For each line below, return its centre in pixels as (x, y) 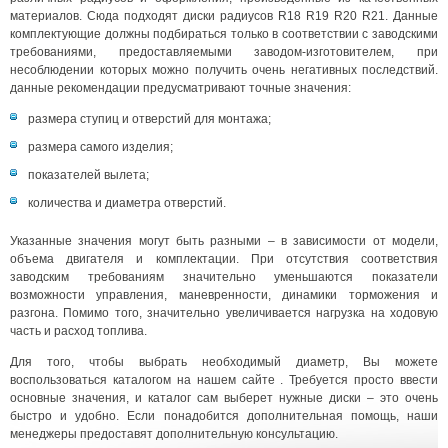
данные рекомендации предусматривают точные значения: (180, 88)
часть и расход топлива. (78, 331)
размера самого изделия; (100, 147)
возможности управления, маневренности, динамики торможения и (224, 295)
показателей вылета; (88, 175)
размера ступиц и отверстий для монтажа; (149, 119)
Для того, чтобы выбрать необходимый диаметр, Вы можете (224, 362)
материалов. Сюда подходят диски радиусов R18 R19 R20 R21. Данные (224, 16)
